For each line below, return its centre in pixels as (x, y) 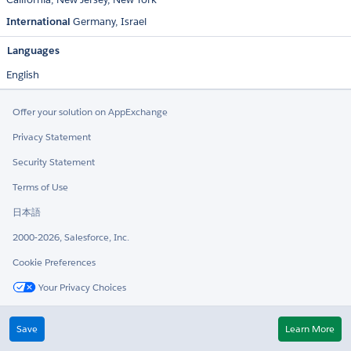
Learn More (310, 329)
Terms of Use (40, 187)
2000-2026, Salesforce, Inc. (71, 237)
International (38, 22)
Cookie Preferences (54, 262)
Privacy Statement (52, 137)
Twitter (40, 320)
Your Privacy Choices (81, 288)
